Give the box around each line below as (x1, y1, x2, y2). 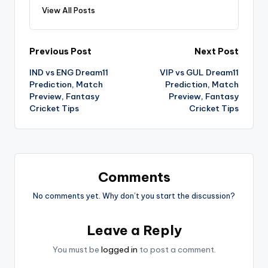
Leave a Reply (86, 222, 182, 239)
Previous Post (29, 45, 92, 57)
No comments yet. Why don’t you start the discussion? (33, 191, 235, 201)
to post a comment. (137, 244, 216, 255)
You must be (52, 244, 101, 255)
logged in (100, 244, 138, 255)
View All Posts (42, 5, 95, 15)
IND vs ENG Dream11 (29, 66, 108, 78)
